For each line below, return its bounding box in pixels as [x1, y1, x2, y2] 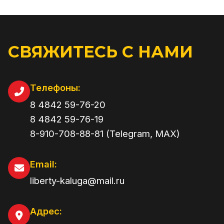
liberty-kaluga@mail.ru [30, 175, 124, 186]
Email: [30, 158, 57, 169]
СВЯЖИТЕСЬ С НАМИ [8, 41, 193, 61]
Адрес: [30, 205, 62, 217]
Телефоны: [30, 81, 80, 93]
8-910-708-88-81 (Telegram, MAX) [30, 127, 180, 139]
